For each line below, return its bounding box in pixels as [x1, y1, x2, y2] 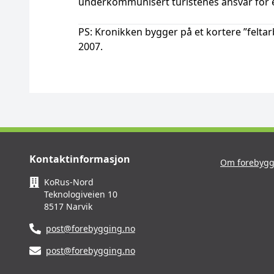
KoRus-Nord [44, 176, 94, 188]
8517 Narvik [44, 201, 93, 212]
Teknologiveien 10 [44, 188, 118, 200]
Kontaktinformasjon [29, 152, 130, 166]
